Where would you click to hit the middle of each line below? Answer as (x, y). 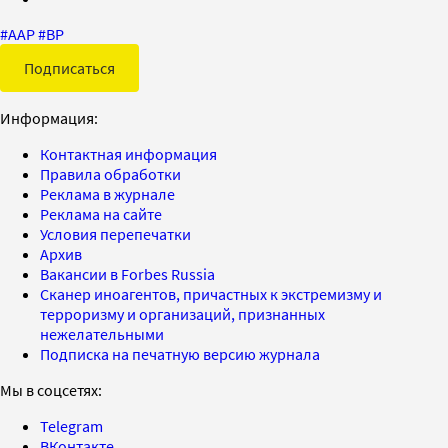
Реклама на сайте (101, 213)
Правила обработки (110, 173)
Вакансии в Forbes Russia (127, 273)
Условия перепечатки (115, 233)
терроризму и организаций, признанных (182, 313)
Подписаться (69, 67)
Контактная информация (128, 153)
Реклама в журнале (107, 193)
